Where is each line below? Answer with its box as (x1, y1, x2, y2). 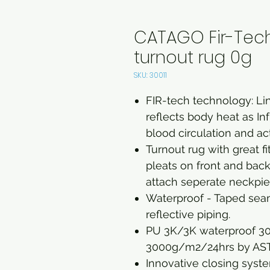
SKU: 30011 (134, 70, 167, 80)
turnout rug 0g (134, 46, 252, 69)
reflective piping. (146, 208, 230, 221)
